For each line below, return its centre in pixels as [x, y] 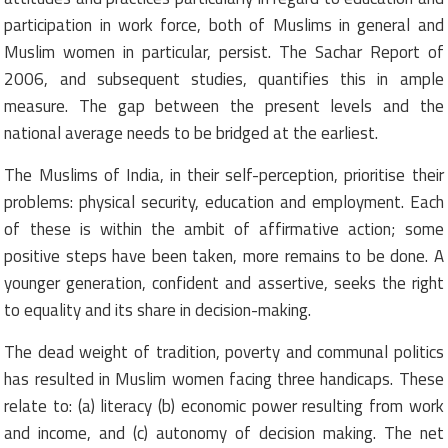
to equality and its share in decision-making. [158, 309]
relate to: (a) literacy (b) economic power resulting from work [224, 405]
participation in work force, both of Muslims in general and [224, 24]
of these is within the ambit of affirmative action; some [224, 228]
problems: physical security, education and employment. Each [224, 201]
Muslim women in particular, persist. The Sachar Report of [224, 51]
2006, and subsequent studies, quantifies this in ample [224, 78]
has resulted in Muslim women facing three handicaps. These [224, 378]
